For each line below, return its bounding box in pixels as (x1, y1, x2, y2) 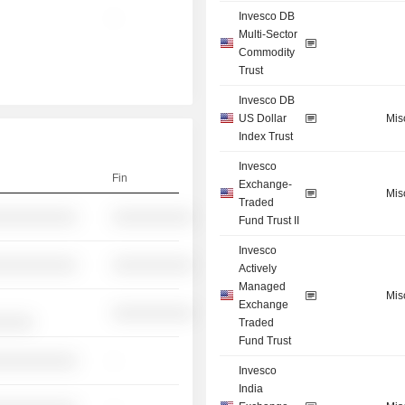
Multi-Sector (239, 28, 298, 42)
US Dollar (239, 112, 287, 126)
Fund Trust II (239, 214, 300, 228)
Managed (239, 280, 287, 294)
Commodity (239, 46, 296, 60)
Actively (239, 262, 278, 276)
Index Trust (239, 130, 294, 144)
